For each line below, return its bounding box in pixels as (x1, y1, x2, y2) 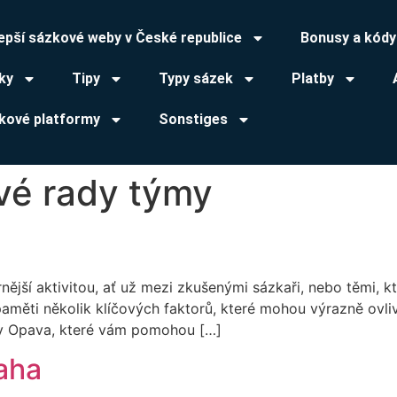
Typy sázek (159, 70, 233, 87)
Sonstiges (159, 111, 228, 128)
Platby (292, 70, 334, 87)
